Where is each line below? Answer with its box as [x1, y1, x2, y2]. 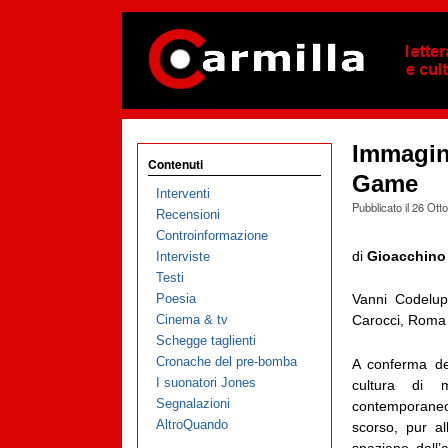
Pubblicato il [351, 199, 412, 215]
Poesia [155, 291, 196, 307]
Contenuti [148, 155, 203, 173]
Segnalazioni [155, 396, 230, 412]
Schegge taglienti [155, 333, 256, 349]
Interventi [155, 186, 210, 202]
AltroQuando [155, 417, 228, 433]
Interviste [155, 249, 210, 265]
